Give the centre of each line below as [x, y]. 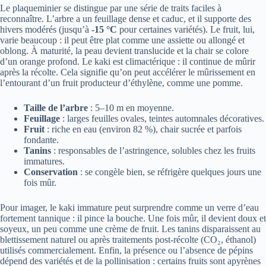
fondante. [41, 140]
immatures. [44, 161]
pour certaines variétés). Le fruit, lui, [186, 29]
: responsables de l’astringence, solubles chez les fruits [153, 150]
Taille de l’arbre [56, 107]
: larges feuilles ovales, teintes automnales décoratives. [162, 118]
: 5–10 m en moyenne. [131, 107]
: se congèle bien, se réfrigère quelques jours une [170, 172]
